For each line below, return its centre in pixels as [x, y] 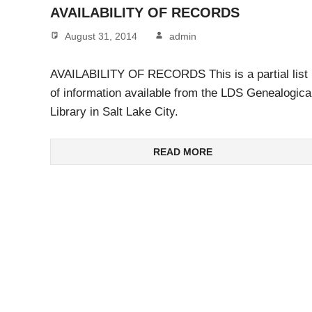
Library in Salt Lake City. [114, 111]
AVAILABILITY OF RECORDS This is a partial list [179, 74]
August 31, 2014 [101, 37]
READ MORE [182, 152]
